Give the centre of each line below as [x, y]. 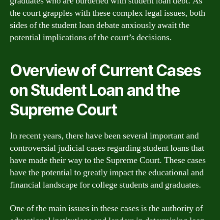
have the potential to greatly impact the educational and [107, 173]
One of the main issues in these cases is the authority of [106, 208]
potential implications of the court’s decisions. [91, 38]
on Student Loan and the [95, 90]
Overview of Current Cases [105, 70]
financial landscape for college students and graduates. [106, 185]
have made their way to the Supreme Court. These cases [108, 160]
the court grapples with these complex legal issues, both [108, 13]
